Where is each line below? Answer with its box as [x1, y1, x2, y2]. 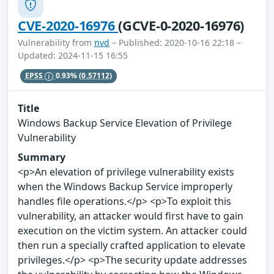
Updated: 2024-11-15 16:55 [18, 50, 128, 62]
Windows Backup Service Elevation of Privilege [18, 116, 232, 130]
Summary [18, 150, 65, 164]
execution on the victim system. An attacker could [18, 223, 247, 237]
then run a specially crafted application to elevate [18, 238, 245, 252]
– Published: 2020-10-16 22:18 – [109, 37, 241, 49]
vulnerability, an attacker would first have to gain [18, 209, 243, 223]
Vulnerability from [18, 37, 94, 49]
